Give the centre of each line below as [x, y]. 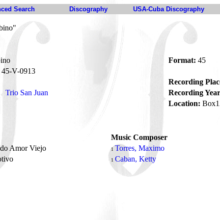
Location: [184, 103]
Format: [182, 60]
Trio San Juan [27, 93]
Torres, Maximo [140, 148]
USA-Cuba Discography [169, 9]
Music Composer [139, 137]
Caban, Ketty [136, 159]
